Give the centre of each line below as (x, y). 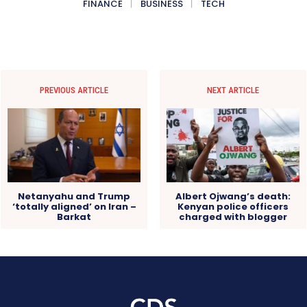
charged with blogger (233, 217)
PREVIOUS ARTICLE (74, 90)
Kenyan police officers (233, 206)
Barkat (74, 217)
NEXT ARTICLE (233, 90)
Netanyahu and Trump (74, 196)
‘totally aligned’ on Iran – (74, 206)
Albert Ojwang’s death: (233, 196)
